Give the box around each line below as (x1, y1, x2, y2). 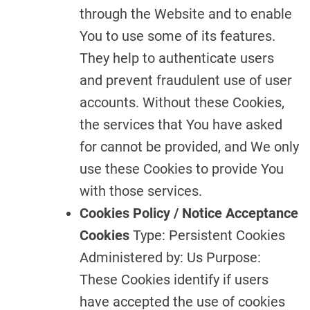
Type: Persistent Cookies (129, 227, 285, 244)
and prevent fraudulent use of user (80, 72, 292, 89)
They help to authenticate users (80, 50, 274, 66)
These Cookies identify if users (80, 271, 268, 288)
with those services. (80, 183, 202, 199)
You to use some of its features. (80, 28, 275, 44)
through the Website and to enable (80, 6, 292, 22)
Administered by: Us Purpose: (80, 249, 261, 266)
